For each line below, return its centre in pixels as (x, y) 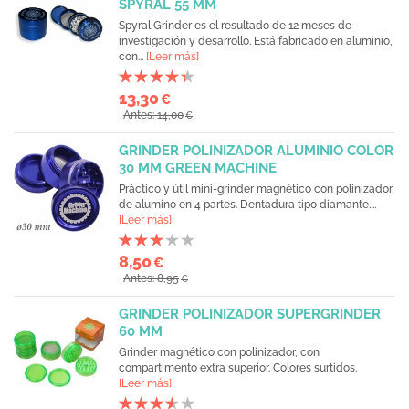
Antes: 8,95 (151, 278)
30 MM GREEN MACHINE (198, 168)
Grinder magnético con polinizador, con (219, 352)
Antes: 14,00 (153, 115)
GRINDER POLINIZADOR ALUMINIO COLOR (256, 151)
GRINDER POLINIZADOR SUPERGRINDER (250, 314)
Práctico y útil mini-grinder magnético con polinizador (256, 189)
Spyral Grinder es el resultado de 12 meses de (235, 26)
